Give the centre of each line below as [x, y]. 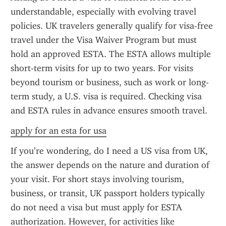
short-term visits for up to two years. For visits [102, 68]
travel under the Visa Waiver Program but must [104, 40]
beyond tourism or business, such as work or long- [110, 82]
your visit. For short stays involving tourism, [97, 179]
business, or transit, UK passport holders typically [108, 193]
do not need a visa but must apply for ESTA [96, 207]
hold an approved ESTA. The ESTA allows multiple [111, 54]
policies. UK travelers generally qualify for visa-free [112, 26]
